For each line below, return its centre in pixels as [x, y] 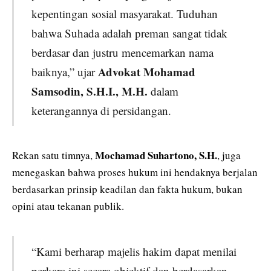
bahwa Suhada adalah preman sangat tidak [129, 33]
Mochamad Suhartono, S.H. [156, 155]
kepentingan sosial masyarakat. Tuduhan [124, 13]
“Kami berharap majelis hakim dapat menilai [134, 251]
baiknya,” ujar [64, 71]
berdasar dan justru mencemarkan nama [122, 52]
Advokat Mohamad [146, 71]
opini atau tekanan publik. [68, 206]
